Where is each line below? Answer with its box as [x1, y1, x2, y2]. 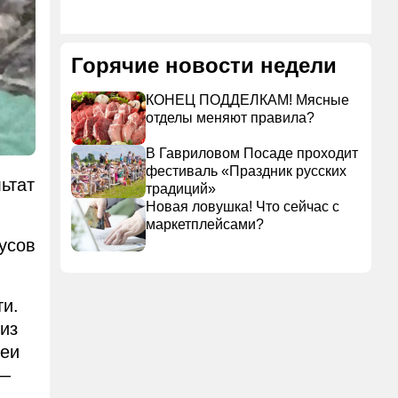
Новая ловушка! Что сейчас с [146, 199, 339, 214]
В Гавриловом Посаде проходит [146, 146, 358, 161]
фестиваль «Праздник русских [146, 163, 346, 179]
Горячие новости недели [71, 53, 337, 77]
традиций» [146, 181, 216, 196]
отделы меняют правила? [146, 110, 314, 125]
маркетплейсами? [146, 217, 264, 232]
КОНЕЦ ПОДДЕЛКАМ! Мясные [146, 92, 349, 107]
